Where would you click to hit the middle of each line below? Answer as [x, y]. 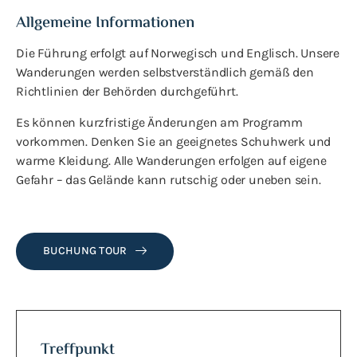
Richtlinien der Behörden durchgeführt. [127, 92]
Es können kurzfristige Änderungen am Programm [159, 122]
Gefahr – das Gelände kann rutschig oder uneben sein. [169, 179]
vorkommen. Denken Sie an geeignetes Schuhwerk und [174, 141]
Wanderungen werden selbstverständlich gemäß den [165, 73]
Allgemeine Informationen [105, 24]
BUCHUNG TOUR [85, 250]
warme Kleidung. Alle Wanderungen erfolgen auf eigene [171, 160]
